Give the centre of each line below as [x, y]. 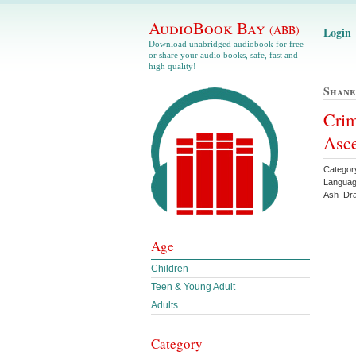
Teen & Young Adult [193, 287]
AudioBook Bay [209, 28]
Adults [164, 305]
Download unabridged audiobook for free [226, 44]
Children [170, 269]
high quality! [172, 66]
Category [177, 344]
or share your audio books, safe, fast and [223, 55]
